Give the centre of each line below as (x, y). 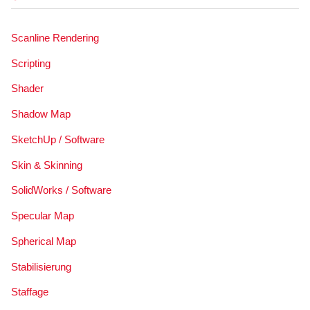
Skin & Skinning (46, 165)
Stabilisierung (41, 266)
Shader (27, 89)
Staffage (29, 292)
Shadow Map (40, 114)
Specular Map (42, 216)
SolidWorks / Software (61, 190)
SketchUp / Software (57, 139)
